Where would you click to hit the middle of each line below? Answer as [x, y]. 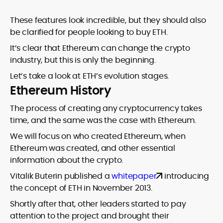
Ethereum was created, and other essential [93, 148]
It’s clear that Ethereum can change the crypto [100, 48]
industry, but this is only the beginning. [83, 60]
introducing [186, 176]
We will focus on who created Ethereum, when [98, 136]
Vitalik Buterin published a [61, 176]
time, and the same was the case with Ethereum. [103, 120]
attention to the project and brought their [90, 216]
